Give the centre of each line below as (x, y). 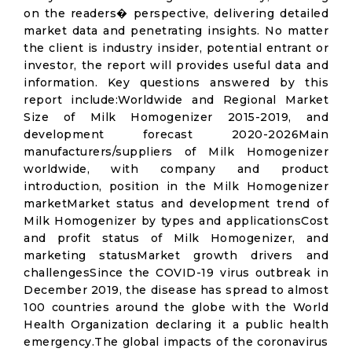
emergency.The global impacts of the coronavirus (176, 342)
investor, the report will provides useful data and (176, 65)
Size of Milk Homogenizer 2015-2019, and (176, 117)
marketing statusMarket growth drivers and (176, 255)
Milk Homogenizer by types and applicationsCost (176, 221)
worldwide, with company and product (176, 169)
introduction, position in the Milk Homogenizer (176, 186)
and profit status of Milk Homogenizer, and (176, 238)
